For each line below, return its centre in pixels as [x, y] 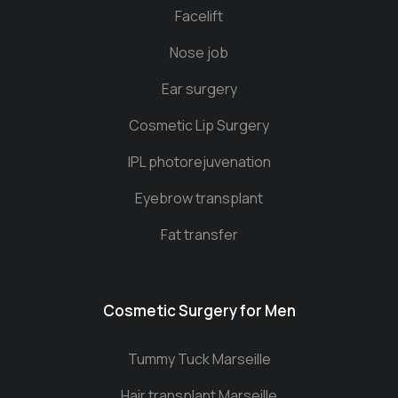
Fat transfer [199, 235]
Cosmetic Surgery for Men [199, 311]
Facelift [199, 16]
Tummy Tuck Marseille [199, 359]
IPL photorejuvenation [199, 162]
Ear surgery [199, 89]
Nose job [199, 53]
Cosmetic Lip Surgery [199, 126]
